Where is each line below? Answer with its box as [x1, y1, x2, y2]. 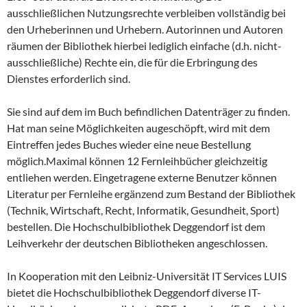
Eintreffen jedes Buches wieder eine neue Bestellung [7, 138, 251, 151]
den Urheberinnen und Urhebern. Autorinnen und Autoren [7, 23, 283, 36]
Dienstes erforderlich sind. [7, 72, 130, 85]
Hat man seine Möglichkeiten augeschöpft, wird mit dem [7, 121, 270, 134]
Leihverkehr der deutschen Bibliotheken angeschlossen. [7, 236, 267, 249]
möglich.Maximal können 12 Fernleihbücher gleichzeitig [7, 154, 267, 167]
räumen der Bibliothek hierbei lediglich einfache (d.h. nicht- [7, 39, 282, 52]
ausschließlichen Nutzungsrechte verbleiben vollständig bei [7, 6, 286, 19]
